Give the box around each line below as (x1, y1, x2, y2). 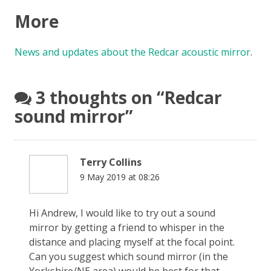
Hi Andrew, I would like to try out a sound (29, 206, 215, 220)
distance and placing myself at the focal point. (29, 235, 235, 249)
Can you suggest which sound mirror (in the (29, 249, 228, 263)
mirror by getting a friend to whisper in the (29, 220, 224, 234)
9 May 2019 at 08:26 (80, 171, 160, 183)
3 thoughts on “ (31, 85, 164, 109)
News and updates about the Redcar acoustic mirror (15, 45, 250, 59)
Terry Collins (80, 155, 142, 169)
